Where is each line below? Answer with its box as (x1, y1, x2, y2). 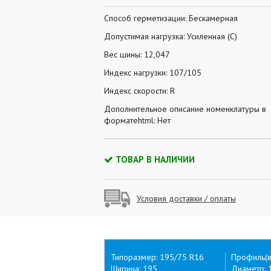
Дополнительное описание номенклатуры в (104, 103, 266, 114)
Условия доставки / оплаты (137, 192, 236, 204)
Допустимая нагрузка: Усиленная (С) (104, 31, 237, 42)
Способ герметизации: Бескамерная (104, 13, 238, 24)
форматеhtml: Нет (104, 115, 171, 126)
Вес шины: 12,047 (104, 49, 170, 60)
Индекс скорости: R (104, 85, 175, 96)
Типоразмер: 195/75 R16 (111, 252, 204, 263)
